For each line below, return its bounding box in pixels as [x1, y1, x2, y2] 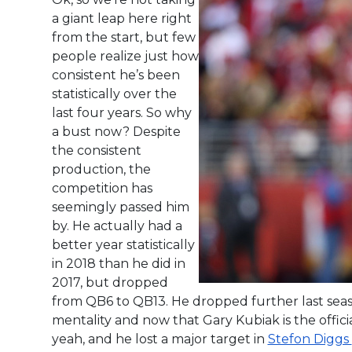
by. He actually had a [51, 218, 182, 233]
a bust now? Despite [51, 123, 181, 139]
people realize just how [51, 48, 199, 64]
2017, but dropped [51, 274, 168, 290]
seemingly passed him [51, 199, 189, 214]
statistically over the [51, 86, 177, 101]
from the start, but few [51, 29, 196, 45]
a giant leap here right [51, 10, 192, 26]
